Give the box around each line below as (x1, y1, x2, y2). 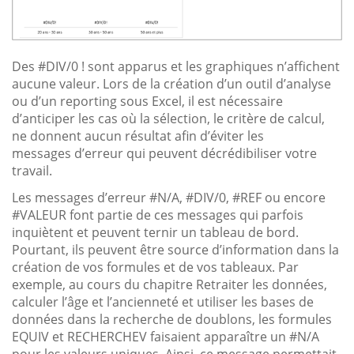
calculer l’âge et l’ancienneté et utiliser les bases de (12, 292, 314, 311)
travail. (12, 161, 52, 179)
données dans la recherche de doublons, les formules (12, 310, 332, 328)
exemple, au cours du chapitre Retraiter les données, (12, 275, 327, 293)
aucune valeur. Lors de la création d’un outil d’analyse (12, 74, 331, 92)
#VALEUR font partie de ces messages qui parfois (12, 205, 303, 224)
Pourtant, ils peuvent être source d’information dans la (12, 240, 339, 258)
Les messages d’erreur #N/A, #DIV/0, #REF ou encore (12, 188, 326, 206)
